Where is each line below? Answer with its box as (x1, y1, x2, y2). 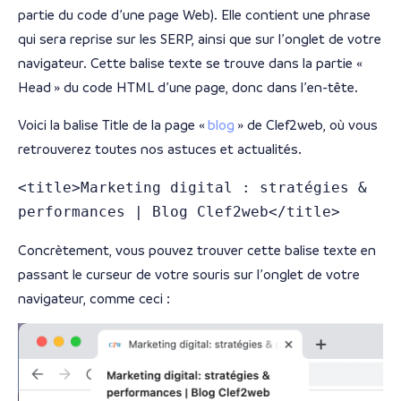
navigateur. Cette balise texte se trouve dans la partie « (18, 55, 365, 72)
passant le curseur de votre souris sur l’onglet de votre (18, 266, 360, 282)
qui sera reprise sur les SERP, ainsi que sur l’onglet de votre (18, 31, 381, 47)
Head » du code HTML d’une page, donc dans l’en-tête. (18, 80, 358, 96)
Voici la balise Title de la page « (18, 116, 208, 132)
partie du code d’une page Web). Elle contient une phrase (18, 7, 371, 23)
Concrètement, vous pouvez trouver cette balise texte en (18, 242, 376, 258)
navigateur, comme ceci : (18, 290, 170, 306)
